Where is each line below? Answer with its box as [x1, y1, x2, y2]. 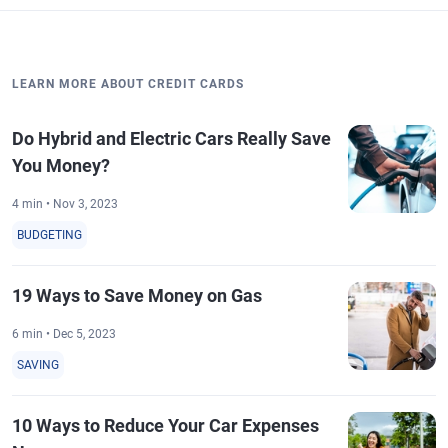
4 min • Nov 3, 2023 [12, 197, 118, 212]
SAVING [17, 358, 59, 373]
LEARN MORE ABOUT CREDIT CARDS [12, 77, 244, 92]
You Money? [12, 155, 110, 177]
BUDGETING [17, 228, 82, 243]
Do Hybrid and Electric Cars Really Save [12, 128, 331, 150]
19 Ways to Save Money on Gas [12, 285, 262, 307]
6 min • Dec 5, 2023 [12, 327, 116, 342]
